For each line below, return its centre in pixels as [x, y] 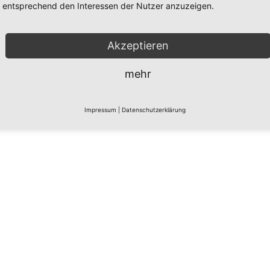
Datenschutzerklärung [154, 109]
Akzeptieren [138, 45]
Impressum [100, 109]
